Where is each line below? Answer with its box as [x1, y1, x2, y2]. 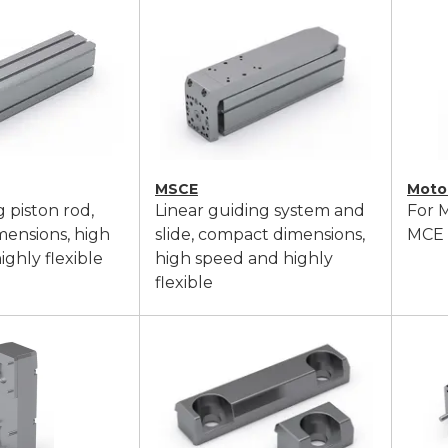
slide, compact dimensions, [155, 225, 365, 244]
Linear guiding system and [155, 201, 365, 220]
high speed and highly [155, 249, 333, 268]
